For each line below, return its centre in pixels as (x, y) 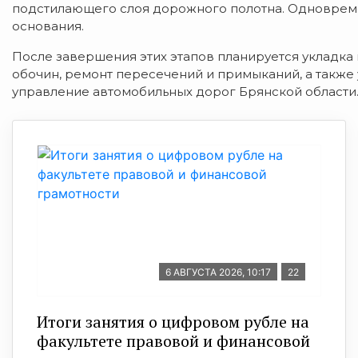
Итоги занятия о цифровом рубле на (173, 322)
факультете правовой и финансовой (173, 341)
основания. (48, 26)
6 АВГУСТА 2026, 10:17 (218, 272)
